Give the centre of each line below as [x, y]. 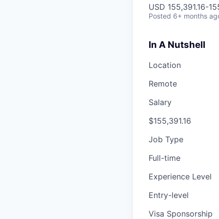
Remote [163, 83]
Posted [160, 16]
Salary [160, 102]
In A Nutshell [177, 45]
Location [165, 65]
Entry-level [169, 195]
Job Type [166, 139]
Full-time [164, 158]
